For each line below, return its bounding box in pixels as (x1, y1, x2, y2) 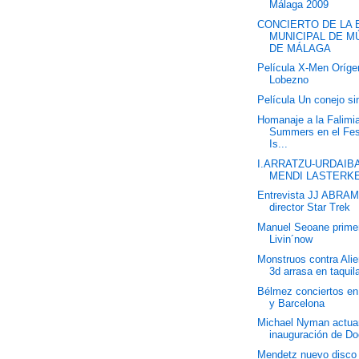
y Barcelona (269, 296, 325, 309)
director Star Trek (269, 201, 351, 214)
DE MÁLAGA (269, 42, 332, 54)
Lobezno (269, 74, 309, 87)
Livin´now (269, 233, 313, 245)
